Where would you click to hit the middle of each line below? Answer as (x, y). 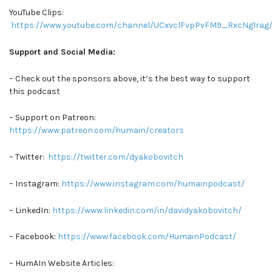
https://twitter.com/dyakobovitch (115, 157)
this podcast (35, 91)
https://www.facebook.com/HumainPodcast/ (147, 237)
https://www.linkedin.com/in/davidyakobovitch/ (147, 210)
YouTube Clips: (36, 13)
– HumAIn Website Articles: (62, 263)
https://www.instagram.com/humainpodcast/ (152, 183)
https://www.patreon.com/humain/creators (97, 131)
